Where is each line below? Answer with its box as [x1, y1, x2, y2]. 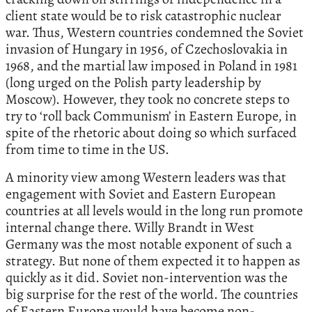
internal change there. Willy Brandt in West [6, 218, 254, 237]
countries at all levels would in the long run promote [6, 201, 303, 221]
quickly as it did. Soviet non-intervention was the [6, 268, 288, 288]
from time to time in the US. [6, 140, 169, 159]
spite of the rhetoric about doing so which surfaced [6, 123, 297, 143]
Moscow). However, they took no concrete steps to [6, 90, 290, 109]
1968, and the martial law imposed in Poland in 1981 [6, 56, 297, 76]
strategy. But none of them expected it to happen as [6, 251, 300, 271]
